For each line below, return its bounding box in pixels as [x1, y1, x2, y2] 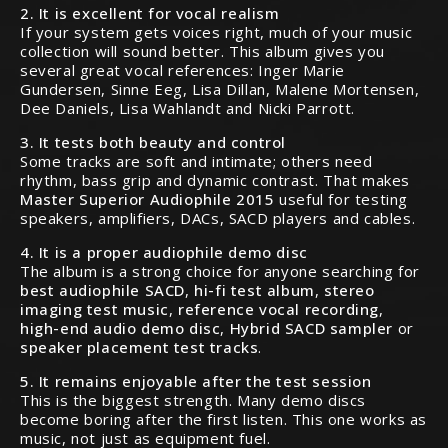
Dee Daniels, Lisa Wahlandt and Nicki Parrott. [20, 98, 356, 118]
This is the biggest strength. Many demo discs [20, 390, 367, 410]
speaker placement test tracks [20, 337, 259, 357]
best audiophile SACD [20, 280, 185, 300]
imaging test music [20, 299, 169, 319]
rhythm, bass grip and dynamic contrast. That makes [20, 170, 411, 190]
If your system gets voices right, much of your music [20, 22, 413, 42]
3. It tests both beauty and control [20, 132, 286, 152]
